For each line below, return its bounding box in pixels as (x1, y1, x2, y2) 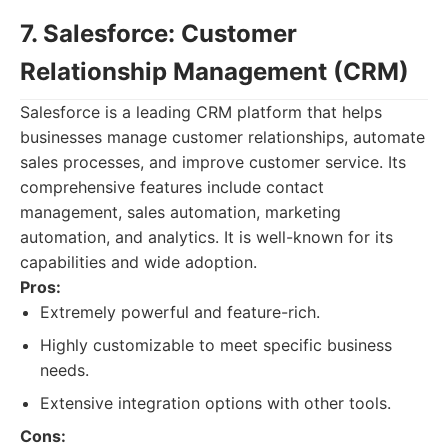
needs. (40, 360, 89, 380)
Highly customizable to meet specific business (40, 335, 392, 355)
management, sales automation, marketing (20, 202, 341, 222)
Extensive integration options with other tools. (40, 393, 391, 413)
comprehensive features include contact (20, 177, 324, 197)
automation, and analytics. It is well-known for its (20, 227, 393, 247)
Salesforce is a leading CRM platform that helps (20, 102, 382, 122)
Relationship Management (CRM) (20, 57, 409, 86)
